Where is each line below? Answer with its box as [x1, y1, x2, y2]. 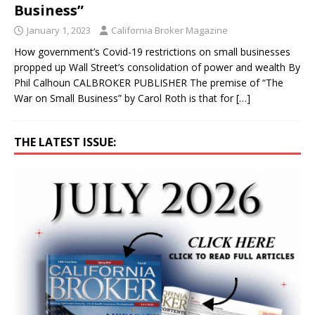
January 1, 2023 [27, 23, 91, 37]
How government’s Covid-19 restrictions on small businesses [14, 44, 290, 58]
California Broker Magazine [111, 23, 228, 37]
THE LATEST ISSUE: [14, 134, 116, 150]
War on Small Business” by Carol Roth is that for [14, 91, 236, 105]
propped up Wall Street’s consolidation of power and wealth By [14, 60, 300, 74]
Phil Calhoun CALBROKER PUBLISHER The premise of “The [14, 75, 283, 89]
